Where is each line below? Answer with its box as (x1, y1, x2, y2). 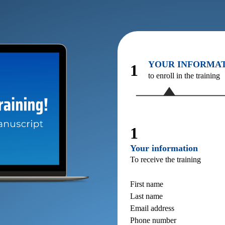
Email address (130, 203, 174, 212)
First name (130, 179, 163, 188)
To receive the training (130, 155, 201, 164)
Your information (130, 143, 198, 153)
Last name (130, 191, 163, 200)
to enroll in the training (148, 71, 220, 80)
